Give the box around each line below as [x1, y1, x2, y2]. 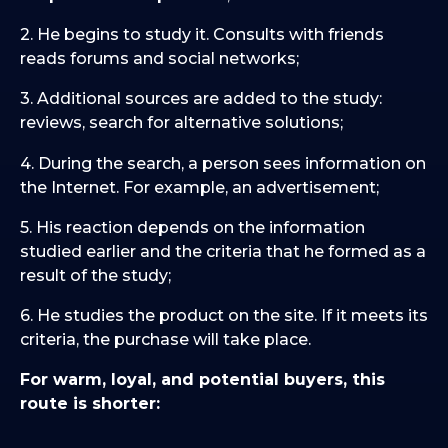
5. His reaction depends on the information [20, 217, 365, 237]
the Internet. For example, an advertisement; [20, 177, 379, 197]
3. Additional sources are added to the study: [20, 89, 382, 109]
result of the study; [20, 265, 171, 285]
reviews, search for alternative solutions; [20, 113, 343, 133]
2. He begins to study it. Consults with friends [20, 25, 384, 45]
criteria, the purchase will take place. [20, 330, 311, 350]
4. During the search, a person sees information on [20, 153, 426, 173]
